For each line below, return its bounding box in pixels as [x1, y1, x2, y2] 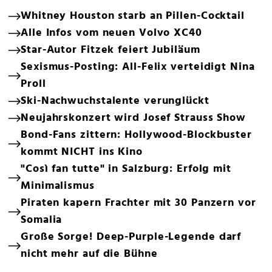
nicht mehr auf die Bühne [21, 245, 158, 263]
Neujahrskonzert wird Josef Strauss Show [21, 109, 246, 127]
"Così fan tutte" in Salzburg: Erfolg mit [21, 160, 231, 178]
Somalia [21, 211, 63, 229]
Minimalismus [21, 177, 95, 195]
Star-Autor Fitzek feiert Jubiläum [21, 41, 200, 59]
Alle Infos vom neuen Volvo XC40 [21, 24, 202, 42]
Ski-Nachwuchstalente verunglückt [21, 92, 209, 110]
